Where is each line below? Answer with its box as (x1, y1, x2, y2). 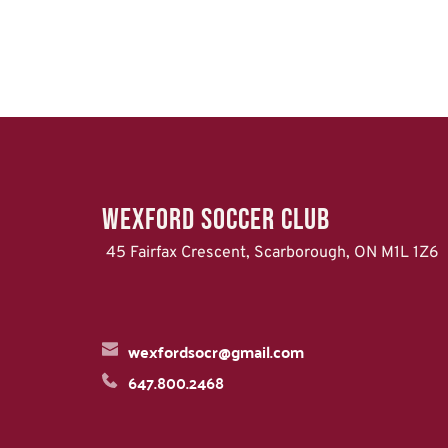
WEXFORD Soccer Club (102, 201, 330, 238)
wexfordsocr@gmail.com (128, 336, 304, 366)
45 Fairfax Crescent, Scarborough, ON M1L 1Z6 (106, 242, 439, 263)
